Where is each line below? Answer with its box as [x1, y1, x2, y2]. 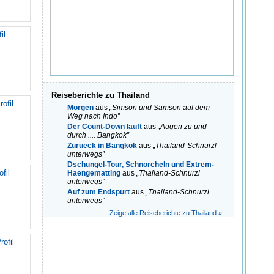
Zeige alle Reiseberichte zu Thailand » [109, 209, 222, 217]
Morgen [67, 103, 94, 113]
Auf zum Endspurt [67, 188, 130, 197]
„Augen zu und [158, 122, 207, 131]
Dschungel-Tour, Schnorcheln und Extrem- [67, 160, 214, 169]
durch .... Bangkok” [67, 131, 129, 140]
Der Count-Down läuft [67, 122, 142, 131]
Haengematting [67, 169, 120, 178]
